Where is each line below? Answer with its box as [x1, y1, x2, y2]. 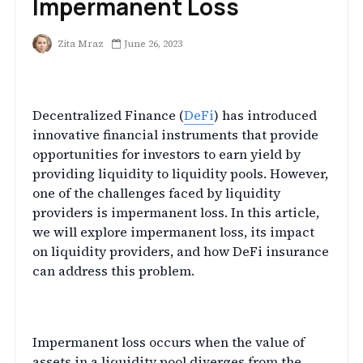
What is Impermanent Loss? [32, 293, 298, 320]
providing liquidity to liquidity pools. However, [32, 164, 328, 183]
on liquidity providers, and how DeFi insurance [32, 242, 329, 261]
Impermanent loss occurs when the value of [32, 333, 305, 352]
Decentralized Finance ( [32, 106, 184, 125]
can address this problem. [32, 262, 194, 280]
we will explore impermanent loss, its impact [32, 223, 314, 241]
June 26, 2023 [124, 37, 182, 51]
